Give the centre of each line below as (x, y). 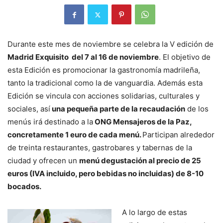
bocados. (24, 187)
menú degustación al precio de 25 (140, 161)
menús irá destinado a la (50, 122)
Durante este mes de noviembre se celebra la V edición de (111, 44)
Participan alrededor (178, 135)
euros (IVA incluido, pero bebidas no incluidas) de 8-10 (106, 174)
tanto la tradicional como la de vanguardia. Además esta (105, 83)
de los (197, 109)
